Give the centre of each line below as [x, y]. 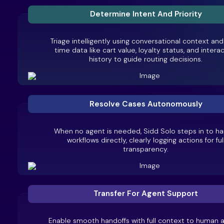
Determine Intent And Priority [146, 14]
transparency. [146, 149]
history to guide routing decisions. [146, 59]
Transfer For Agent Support [146, 194]
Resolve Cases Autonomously [146, 104]
